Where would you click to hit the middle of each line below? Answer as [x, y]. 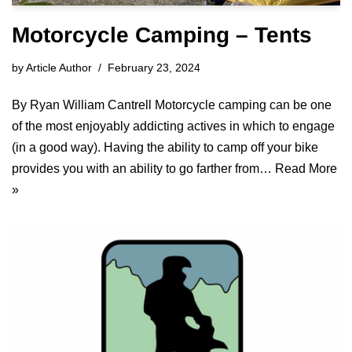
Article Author [59, 67]
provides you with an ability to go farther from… [143, 168]
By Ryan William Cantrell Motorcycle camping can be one [172, 104]
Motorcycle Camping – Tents [162, 35]
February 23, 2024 [154, 67]
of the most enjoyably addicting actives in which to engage [173, 126]
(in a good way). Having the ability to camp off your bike [165, 147]
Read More [306, 168]
